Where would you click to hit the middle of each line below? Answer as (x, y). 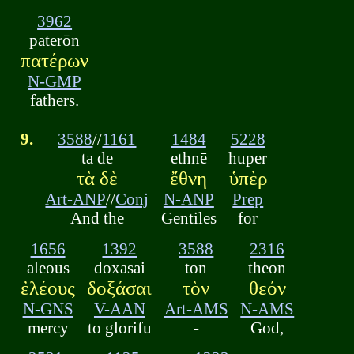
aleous (48, 267)
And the (97, 218)
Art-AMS (196, 308)
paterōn (55, 40)
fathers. (55, 100)
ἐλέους (48, 288)
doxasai (119, 267)
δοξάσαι (120, 288)
